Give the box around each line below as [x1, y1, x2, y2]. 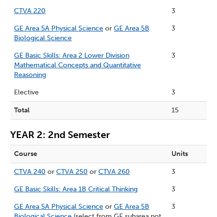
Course [14, 150, 37, 158]
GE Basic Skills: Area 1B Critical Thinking [14, 185, 138, 194]
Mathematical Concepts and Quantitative [14, 61, 141, 70]
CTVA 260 [98, 168, 130, 176]
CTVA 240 [14, 168, 46, 176]
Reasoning [14, 71, 46, 79]
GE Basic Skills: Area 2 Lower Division [14, 51, 129, 60]
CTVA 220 [14, 7, 46, 15]
